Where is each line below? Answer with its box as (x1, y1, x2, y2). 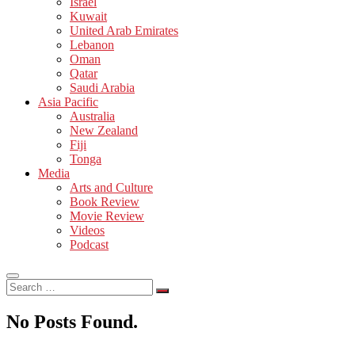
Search (6, 277, 40, 292)
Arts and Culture (70, 180, 153, 194)
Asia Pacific (38, 94, 98, 109)
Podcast (70, 237, 109, 251)
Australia (70, 109, 115, 123)
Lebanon (70, 37, 114, 52)
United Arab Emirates (70, 23, 178, 37)
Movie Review (70, 208, 144, 223)
